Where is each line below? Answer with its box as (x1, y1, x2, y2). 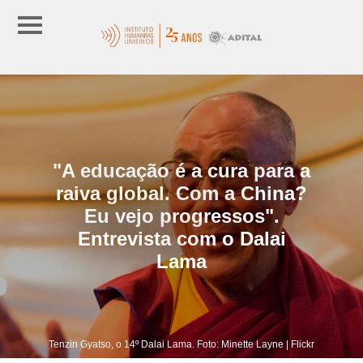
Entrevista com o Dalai (77, 227, 286, 250)
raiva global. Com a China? (56, 181, 307, 204)
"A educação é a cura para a (53, 159, 310, 181)
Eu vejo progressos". (83, 204, 280, 227)
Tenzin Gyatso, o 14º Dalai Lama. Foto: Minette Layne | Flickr (49, 338, 314, 350)
